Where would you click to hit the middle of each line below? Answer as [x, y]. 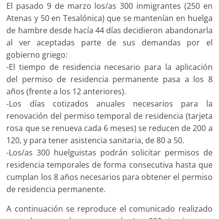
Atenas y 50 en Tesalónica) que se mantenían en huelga [109, 18]
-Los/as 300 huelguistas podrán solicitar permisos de [109, 153]
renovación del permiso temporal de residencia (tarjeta [109, 116]
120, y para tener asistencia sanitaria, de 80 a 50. [96, 141]
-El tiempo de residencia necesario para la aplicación [109, 67]
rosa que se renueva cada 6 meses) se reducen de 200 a [109, 128]
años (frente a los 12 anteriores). [66, 92]
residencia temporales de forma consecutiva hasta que [109, 165]
